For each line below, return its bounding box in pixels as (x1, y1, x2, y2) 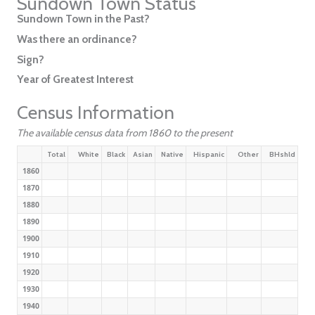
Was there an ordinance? (16, 32, 137, 46)
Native (161, 149, 184, 159)
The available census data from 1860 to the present (16, 126, 233, 139)
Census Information (16, 101, 174, 124)
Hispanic (193, 149, 225, 159)
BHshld (269, 149, 296, 159)
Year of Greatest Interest (16, 72, 134, 86)
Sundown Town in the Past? (16, 12, 150, 26)
